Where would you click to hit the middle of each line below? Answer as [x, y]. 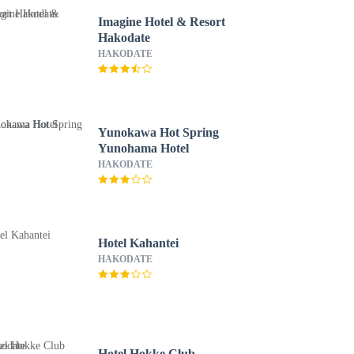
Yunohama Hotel [143, 148]
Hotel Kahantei [138, 243]
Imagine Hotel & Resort [161, 22]
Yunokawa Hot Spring [158, 132]
